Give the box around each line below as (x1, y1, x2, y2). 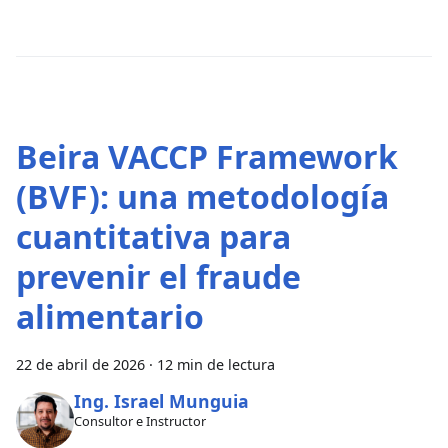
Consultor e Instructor (73, 411, 206, 430)
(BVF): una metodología (16, 174, 389, 218)
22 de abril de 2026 (16, 354, 145, 374)
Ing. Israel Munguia (73, 389, 249, 414)
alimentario (16, 294, 204, 338)
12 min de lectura (157, 354, 275, 374)
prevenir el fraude (16, 254, 301, 298)
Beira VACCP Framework (16, 134, 398, 178)
